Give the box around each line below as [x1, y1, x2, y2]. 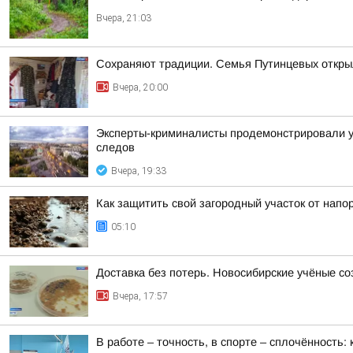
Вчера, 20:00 [113, 82, 168, 93]
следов [96, 141, 135, 154]
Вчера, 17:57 [113, 291, 168, 302]
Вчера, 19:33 [111, 165, 166, 176]
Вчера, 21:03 [96, 13, 151, 24]
